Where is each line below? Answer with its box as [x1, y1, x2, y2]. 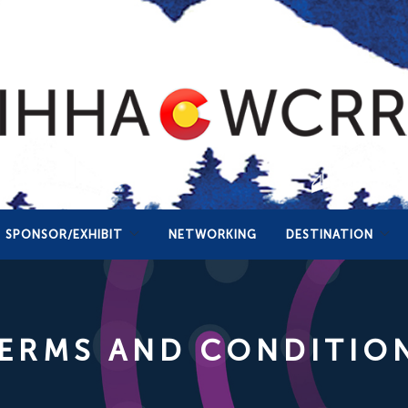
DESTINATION [286, 228, 373, 241]
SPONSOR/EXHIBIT [5, 228, 123, 241]
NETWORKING [168, 228, 257, 241]
